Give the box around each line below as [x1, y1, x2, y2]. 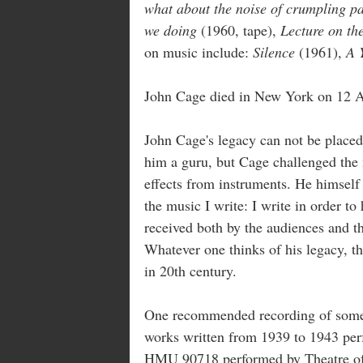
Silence [253, 41, 299, 62]
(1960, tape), [201, 19, 280, 40]
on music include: [144, 41, 253, 62]
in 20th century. [144, 260, 237, 280]
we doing [144, 19, 201, 40]
